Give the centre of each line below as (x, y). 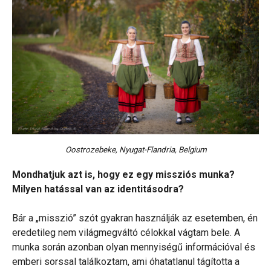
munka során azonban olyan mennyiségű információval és (134, 247)
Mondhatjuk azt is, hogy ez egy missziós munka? (123, 175)
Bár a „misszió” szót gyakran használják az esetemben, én (135, 218)
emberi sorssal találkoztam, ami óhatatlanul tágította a (126, 262)
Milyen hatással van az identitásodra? (98, 189)
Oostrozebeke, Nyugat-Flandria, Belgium (136, 149)
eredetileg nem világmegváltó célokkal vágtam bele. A (126, 233)
